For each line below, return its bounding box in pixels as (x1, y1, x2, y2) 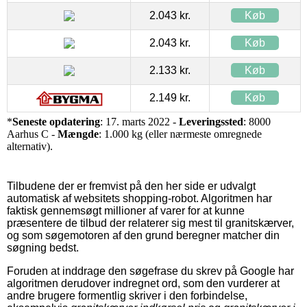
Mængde (58, 127, 99, 140)
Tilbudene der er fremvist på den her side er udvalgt (7, 180, 256, 192)
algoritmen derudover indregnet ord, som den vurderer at (7, 277, 280, 289)
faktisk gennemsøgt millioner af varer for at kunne (7, 204, 245, 217)
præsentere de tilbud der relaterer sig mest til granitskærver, (7, 217, 294, 229)
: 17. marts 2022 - (100, 115, 179, 127)
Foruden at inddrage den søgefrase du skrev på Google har (7, 265, 294, 277)
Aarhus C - (7, 127, 58, 140)
